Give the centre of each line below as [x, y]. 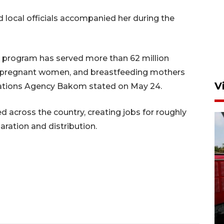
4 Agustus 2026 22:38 [86, 215]
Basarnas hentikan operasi [117, 180]
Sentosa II [75, 203]
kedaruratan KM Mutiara [110, 191]
